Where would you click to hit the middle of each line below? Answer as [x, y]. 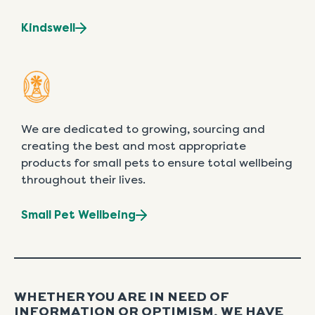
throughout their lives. [83, 180]
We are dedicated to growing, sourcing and [143, 129]
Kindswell [48, 28]
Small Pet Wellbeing [78, 215]
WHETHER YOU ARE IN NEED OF [122, 298]
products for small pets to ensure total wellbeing [157, 163]
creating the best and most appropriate [134, 146]
